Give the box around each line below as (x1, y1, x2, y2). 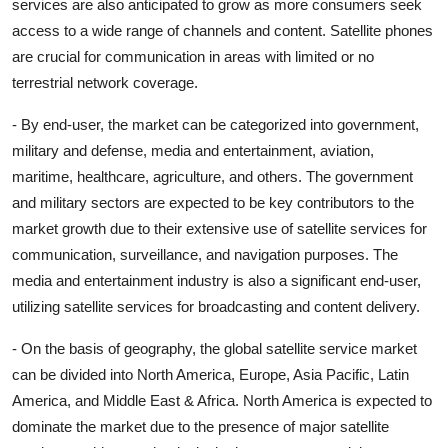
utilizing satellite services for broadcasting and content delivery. (12, 297, 420, 315)
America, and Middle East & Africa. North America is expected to (12, 391, 432, 409)
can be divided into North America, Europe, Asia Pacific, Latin (12, 365, 409, 383)
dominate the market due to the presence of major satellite (12, 417, 389, 435)
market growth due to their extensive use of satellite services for (12, 219, 427, 237)
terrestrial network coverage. (12, 73, 198, 91)
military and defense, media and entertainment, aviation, (12, 141, 374, 159)
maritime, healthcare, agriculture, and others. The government (12, 167, 413, 185)
